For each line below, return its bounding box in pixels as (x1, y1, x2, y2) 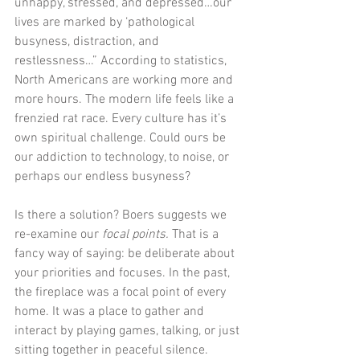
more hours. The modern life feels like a (14, 92, 237, 108)
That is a (169, 227, 222, 243)
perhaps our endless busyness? (14, 169, 190, 186)
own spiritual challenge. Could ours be (14, 130, 229, 147)
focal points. (102, 227, 169, 243)
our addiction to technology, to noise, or (14, 149, 232, 166)
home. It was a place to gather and (14, 304, 207, 321)
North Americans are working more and (14, 72, 236, 89)
